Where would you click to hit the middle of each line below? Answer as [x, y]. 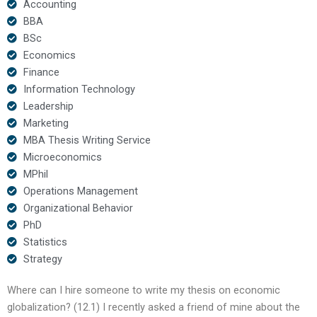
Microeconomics [62, 157]
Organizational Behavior [78, 208]
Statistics [45, 242]
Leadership [48, 106]
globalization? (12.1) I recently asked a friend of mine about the [154, 307]
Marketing [46, 123]
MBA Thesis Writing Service [87, 140]
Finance [41, 72]
